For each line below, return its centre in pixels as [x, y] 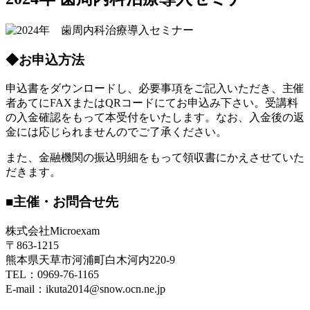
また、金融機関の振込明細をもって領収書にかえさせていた [155, 158]
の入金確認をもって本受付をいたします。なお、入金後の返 [155, 118]
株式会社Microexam [53, 230]
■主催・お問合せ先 [62, 201]
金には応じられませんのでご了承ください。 [116, 132]
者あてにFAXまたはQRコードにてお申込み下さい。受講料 [152, 103]
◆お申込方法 [45, 60]
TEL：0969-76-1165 [52, 274]
